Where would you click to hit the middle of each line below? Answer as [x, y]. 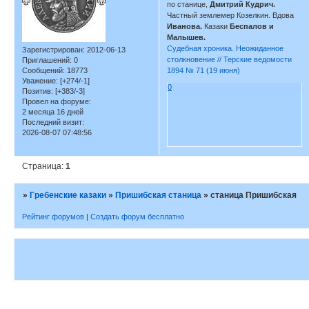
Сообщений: [43, 71]
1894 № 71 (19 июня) [204, 71]
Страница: [44, 166]
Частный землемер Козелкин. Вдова [231, 16]
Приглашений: [47, 60]
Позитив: [38, 91]
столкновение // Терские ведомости [230, 60]
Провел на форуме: [57, 102]
